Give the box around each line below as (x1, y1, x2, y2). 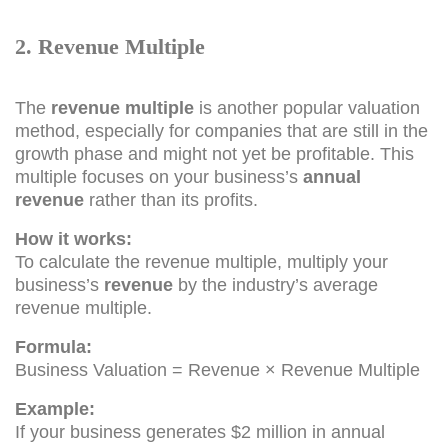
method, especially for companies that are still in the (15, 120, 428, 141)
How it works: (15, 228, 132, 249)
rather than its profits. (84, 189, 258, 210)
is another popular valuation (194, 97, 420, 118)
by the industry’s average (173, 274, 378, 295)
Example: (15, 398, 95, 419)
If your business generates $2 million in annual (15, 421, 385, 442)
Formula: (15, 336, 92, 357)
